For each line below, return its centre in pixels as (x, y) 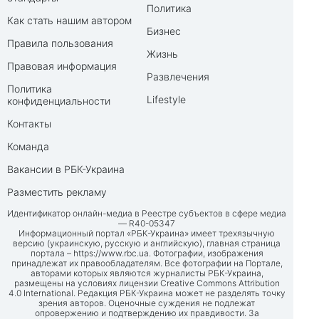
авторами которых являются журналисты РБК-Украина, (147, 273)
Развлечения (178, 77)
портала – (52, 253)
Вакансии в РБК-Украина (66, 169)
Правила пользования (60, 43)
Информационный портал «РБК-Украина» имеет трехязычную (147, 234)
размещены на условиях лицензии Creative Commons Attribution (147, 283)
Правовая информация (62, 66)
